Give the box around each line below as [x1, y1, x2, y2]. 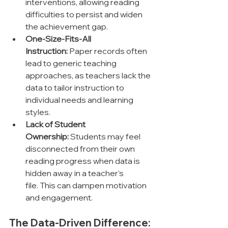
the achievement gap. [25, 21, 108, 32]
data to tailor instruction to [25, 82, 126, 93]
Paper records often [68, 46, 149, 56]
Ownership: [25, 131, 69, 142]
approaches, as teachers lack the [25, 70, 152, 81]
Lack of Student [25, 119, 87, 130]
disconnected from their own [25, 144, 136, 154]
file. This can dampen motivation [25, 180, 148, 191]
